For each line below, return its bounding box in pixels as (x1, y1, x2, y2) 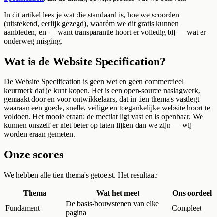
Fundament (5, 204, 40, 213)
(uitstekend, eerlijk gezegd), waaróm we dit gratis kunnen (4, 19, 179, 28)
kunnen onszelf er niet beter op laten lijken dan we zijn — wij (4, 121, 192, 130)
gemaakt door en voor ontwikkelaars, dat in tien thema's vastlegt (4, 95, 199, 104)
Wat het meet (96, 189, 139, 198)
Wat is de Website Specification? (4, 55, 166, 68)
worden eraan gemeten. (4, 130, 75, 139)
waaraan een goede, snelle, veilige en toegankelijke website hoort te (4, 104, 210, 112)
